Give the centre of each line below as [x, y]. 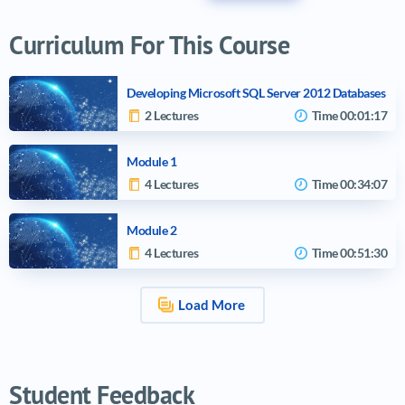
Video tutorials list [94, 362]
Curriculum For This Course [149, 45]
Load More [212, 304]
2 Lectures [171, 115]
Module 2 [151, 230]
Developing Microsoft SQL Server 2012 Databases [256, 92]
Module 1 [151, 161]
